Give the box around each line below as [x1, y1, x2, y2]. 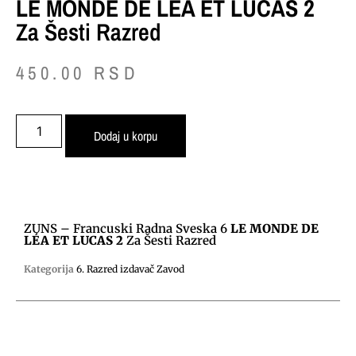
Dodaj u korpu [94, 126, 158, 145]
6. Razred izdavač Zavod [76, 262, 184, 275]
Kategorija [24, 262, 74, 275]
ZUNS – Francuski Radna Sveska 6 [24, 220, 230, 236]
